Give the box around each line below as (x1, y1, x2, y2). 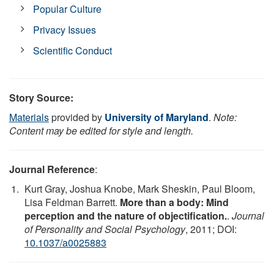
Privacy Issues (33, 22, 97, 37)
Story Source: (9, 90, 73, 105)
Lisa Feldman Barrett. (24, 194, 120, 209)
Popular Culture (33, 1, 102, 16)
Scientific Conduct (33, 43, 113, 57)
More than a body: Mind (120, 194, 229, 209)
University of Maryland (105, 109, 209, 124)
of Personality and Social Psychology (24, 221, 185, 236)
